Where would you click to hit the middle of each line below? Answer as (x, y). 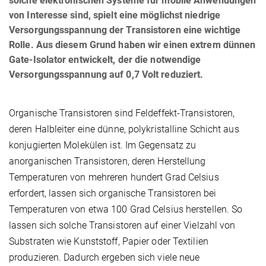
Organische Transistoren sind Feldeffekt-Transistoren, (122, 113)
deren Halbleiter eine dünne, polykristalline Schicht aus (124, 129)
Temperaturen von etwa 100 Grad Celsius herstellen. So (126, 210)
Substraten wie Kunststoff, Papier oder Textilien (109, 242)
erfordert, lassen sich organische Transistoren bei (113, 194)
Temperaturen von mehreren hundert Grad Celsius (114, 178)
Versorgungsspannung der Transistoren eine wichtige (125, 30)
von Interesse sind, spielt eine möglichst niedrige (115, 15)
